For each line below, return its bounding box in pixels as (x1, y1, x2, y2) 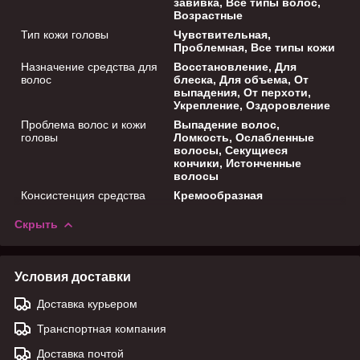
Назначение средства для (21, 59, 157, 73)
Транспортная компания (37, 321, 166, 335)
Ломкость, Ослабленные (174, 130, 315, 144)
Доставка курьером (37, 297, 137, 310)
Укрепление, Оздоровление (174, 98, 331, 112)
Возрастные (174, 8, 243, 22)
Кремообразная (174, 188, 264, 202)
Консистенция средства (21, 188, 145, 202)
